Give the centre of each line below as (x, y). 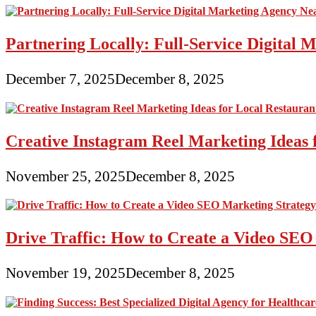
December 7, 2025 (60, 78)
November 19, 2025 (66, 273)
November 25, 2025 (66, 176)
